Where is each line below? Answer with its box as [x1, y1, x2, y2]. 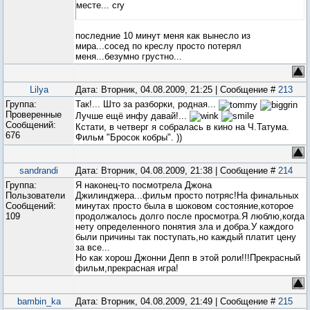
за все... [75, 242, 110, 253]
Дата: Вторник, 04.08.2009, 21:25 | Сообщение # [75, 84, 278, 95]
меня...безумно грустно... [75, 51, 182, 62]
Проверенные [6, 109, 62, 120]
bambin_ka [17, 296, 61, 307]
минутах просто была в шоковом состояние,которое [75, 201, 293, 211]
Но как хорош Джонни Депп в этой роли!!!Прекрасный [75, 253, 300, 263]
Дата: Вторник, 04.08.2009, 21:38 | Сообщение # [75, 165, 278, 176]
